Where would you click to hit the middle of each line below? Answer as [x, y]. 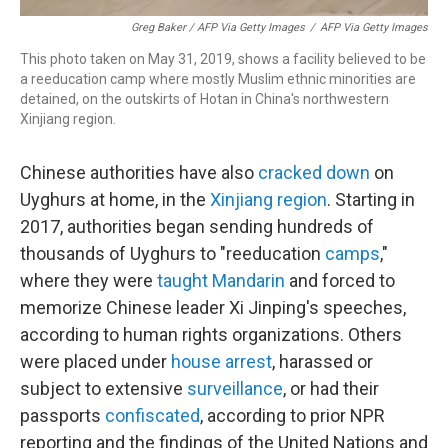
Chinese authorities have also [139, 172]
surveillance [235, 388]
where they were [88, 280]
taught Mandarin [221, 280]
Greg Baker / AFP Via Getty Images [218, 27]
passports [62, 415]
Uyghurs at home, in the [115, 199]
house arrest [221, 361]
